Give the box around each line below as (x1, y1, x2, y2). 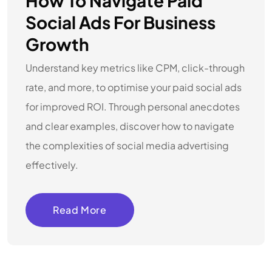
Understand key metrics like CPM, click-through (25, 61, 245, 74)
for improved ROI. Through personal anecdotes (25, 100, 240, 113)
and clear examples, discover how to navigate (25, 119, 234, 132)
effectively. (25, 158, 78, 171)
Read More (53, 203, 107, 216)
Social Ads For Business (25, 11, 216, 33)
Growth (25, 33, 89, 55)
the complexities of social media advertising (25, 138, 229, 152)
